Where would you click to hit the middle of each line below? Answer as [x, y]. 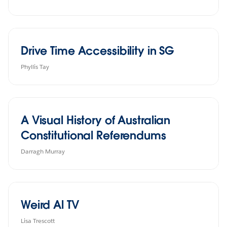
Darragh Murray [43, 151]
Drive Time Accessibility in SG [98, 50]
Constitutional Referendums [93, 135]
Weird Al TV [50, 204]
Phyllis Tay [35, 66]
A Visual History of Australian [96, 120]
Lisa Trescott [38, 220]
